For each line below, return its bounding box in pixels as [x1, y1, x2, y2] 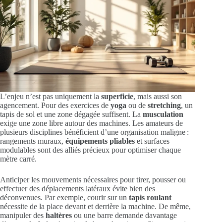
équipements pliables [65, 137, 135, 146]
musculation [143, 110, 183, 119]
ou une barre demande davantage [72, 211, 177, 220]
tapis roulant [129, 193, 171, 202]
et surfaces [135, 137, 169, 146]
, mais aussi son [133, 92, 182, 101]
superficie [101, 92, 133, 101]
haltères [46, 211, 72, 220]
